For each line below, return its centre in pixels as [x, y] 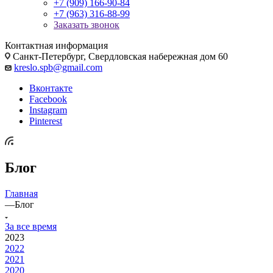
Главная [21, 193]
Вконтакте [51, 88]
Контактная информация [56, 45]
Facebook [48, 99]
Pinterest [46, 121]
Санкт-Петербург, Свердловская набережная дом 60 [119, 56]
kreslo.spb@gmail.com [58, 67]
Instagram [48, 110]
